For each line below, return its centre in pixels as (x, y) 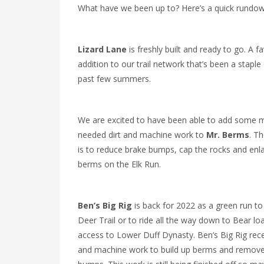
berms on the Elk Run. (119, 164)
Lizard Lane (102, 49)
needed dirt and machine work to (142, 135)
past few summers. (114, 79)
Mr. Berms (228, 135)
